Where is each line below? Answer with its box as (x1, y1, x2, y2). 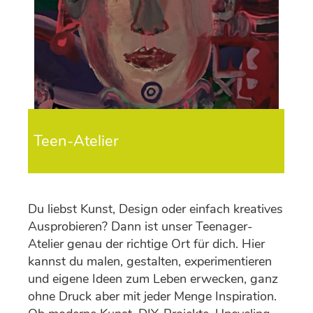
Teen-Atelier (34, 130, 119, 152)
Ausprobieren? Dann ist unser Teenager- (28, 217, 254, 235)
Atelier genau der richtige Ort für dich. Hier (28, 235, 265, 252)
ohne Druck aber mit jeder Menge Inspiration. (28, 287, 277, 305)
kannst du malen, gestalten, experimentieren (28, 252, 272, 270)
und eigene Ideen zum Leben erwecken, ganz (28, 270, 279, 287)
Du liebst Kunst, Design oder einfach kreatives (28, 200, 284, 217)
